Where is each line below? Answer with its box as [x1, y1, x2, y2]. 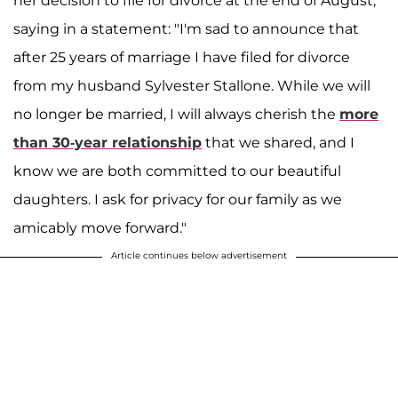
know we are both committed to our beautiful [13, 163, 341, 180]
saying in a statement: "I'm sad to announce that [13, 20, 359, 38]
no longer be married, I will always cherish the [13, 106, 339, 123]
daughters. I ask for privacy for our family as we [13, 191, 342, 209]
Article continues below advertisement [111, 250, 287, 262]
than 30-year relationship [13, 134, 202, 152]
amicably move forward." [13, 219, 187, 237]
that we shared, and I [202, 134, 354, 152]
